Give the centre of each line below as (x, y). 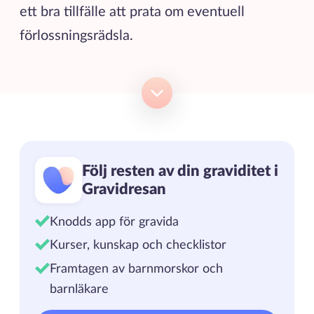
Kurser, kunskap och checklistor (138, 245)
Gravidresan (124, 190)
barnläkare (80, 289)
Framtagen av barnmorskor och (137, 268)
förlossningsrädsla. (78, 35)
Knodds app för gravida (115, 221)
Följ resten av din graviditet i (180, 171)
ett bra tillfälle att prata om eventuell (132, 12)
